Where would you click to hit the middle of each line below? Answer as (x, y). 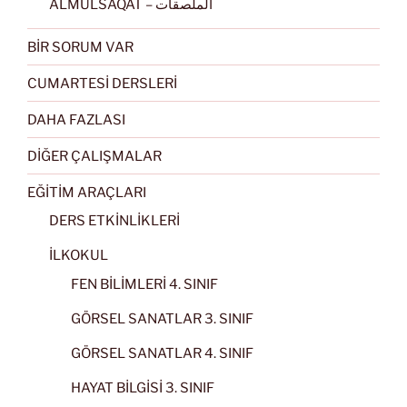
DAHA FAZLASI (76, 119)
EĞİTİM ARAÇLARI (87, 192)
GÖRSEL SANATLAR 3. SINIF (162, 318)
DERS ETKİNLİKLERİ (114, 221)
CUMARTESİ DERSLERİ (102, 83)
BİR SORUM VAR (80, 47)
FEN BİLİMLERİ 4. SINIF (144, 284)
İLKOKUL (79, 256)
